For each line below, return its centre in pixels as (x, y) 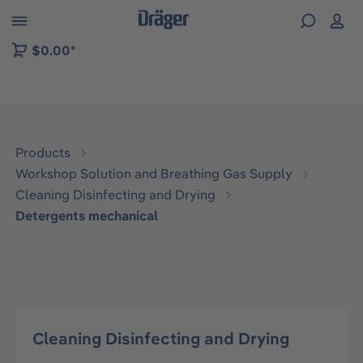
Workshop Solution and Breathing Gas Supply (154, 173)
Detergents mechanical (87, 216)
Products (43, 152)
